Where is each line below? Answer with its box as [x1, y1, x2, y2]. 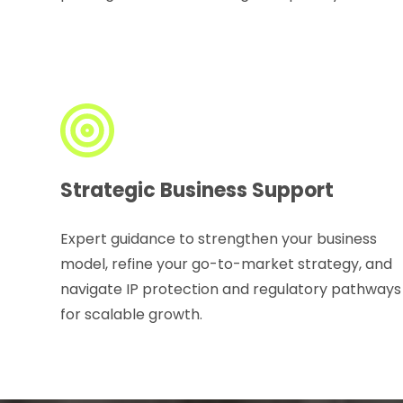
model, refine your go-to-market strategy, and [60, 254, 393, 275]
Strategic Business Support [60, 176, 335, 205]
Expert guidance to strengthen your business [60, 228, 378, 250]
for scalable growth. [60, 304, 203, 326]
